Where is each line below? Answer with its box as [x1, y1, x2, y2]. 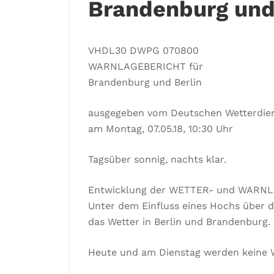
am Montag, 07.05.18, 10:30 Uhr [88, 123, 233, 135]
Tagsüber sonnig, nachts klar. [88, 154, 226, 166]
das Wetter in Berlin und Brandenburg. [88, 216, 270, 228]
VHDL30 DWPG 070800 [88, 45, 199, 57]
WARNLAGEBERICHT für [88, 61, 203, 73]
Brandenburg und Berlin [88, 76, 202, 89]
